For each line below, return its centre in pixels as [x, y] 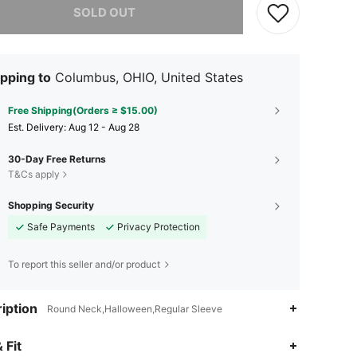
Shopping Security [51, 205]
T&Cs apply [34, 174]
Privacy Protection [159, 226]
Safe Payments [61, 226]
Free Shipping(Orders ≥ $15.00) [83, 110]
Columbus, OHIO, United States [149, 77]
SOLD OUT [104, 12]
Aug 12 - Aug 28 [104, 127]
